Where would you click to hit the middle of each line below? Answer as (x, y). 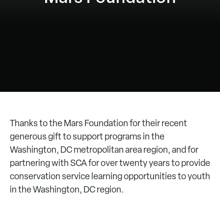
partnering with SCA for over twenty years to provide (110, 163)
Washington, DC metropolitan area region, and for (104, 150)
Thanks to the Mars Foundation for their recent (98, 123)
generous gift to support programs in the (87, 136)
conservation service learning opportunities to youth (110, 176)
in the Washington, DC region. (67, 189)
